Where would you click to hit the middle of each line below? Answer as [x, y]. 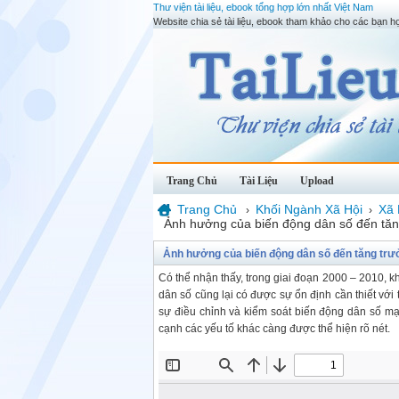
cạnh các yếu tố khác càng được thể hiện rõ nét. [274, 329]
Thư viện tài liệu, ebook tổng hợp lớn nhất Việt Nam [263, 7]
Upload [317, 181]
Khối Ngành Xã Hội [309, 209]
